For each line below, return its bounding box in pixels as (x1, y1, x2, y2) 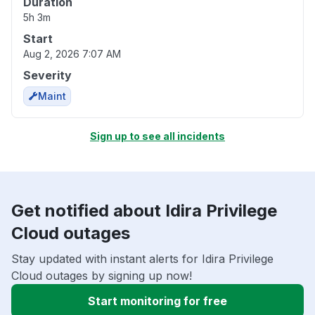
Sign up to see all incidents (90, 130, 225, 143)
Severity (23, 68, 72, 83)
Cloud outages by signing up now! (11, 269, 192, 283)
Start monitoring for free (88, 294, 227, 309)
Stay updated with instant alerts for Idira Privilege (11, 252, 274, 266)
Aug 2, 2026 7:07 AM (23, 48, 121, 60)
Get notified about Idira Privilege (11, 200, 277, 221)
